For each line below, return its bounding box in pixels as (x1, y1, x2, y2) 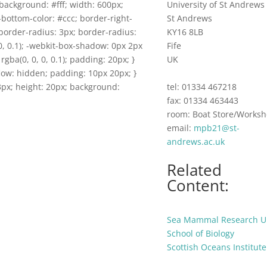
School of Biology (167, 228, 235, 240)
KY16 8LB (167, 26, 204, 38)
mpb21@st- (194, 122, 240, 134)
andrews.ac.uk (167, 136, 225, 148)
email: (167, 122, 194, 134)
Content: (167, 175, 229, 197)
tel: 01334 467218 (167, 81, 237, 93)
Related (167, 159, 222, 181)
